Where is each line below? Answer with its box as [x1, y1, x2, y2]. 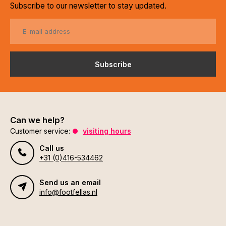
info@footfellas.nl [39, 188, 97, 196]
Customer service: [10, 127, 70, 135]
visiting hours [83, 127, 131, 135]
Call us [39, 144, 64, 152]
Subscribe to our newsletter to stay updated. [10, 1, 166, 11]
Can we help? [10, 115, 65, 125]
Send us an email [39, 178, 101, 187]
